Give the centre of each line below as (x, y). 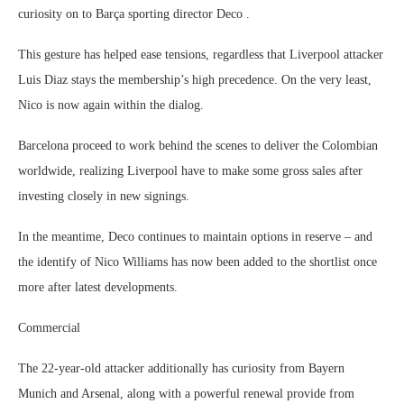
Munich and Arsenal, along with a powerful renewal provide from (186, 394)
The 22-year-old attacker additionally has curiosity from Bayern (181, 368)
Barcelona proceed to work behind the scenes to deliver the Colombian (198, 146)
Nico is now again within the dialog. (111, 105)
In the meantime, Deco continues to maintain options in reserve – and (195, 237)
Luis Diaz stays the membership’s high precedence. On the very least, (195, 80)
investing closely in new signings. (104, 196)
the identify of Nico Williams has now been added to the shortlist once (197, 262)
